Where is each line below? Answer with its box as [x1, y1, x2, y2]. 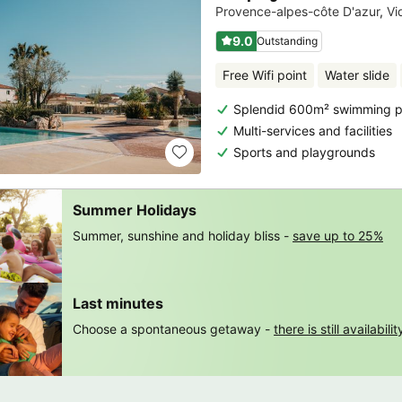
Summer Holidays [73, 200, 197, 219]
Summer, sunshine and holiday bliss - [73, 227, 289, 243]
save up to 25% [293, 227, 383, 243]
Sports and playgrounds [233, 144, 375, 160]
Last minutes [73, 293, 163, 312]
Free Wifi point [223, 67, 307, 83]
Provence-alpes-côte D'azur [215, 4, 380, 20]
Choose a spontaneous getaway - [73, 320, 270, 336]
